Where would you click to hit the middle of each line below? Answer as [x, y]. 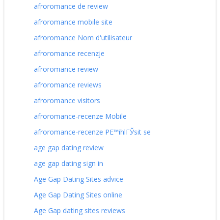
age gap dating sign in [69, 163]
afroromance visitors [67, 100]
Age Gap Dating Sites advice [79, 179]
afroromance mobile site [73, 22]
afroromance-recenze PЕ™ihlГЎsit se [92, 132]
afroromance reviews [68, 84]
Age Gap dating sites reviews [80, 210]
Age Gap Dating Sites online [78, 194]
